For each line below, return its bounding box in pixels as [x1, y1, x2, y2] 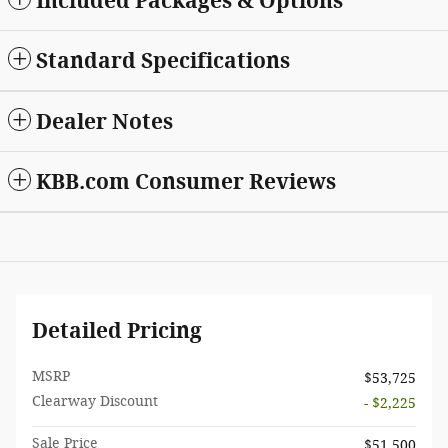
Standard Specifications [36, 47, 290, 73]
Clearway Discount [32, 392, 158, 410]
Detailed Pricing [32, 317, 202, 343]
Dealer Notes [36, 108, 173, 134]
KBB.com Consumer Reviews [36, 168, 336, 194]
